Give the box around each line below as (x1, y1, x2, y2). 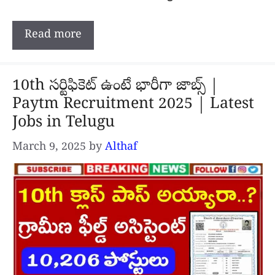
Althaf (105, 139, 137, 155)
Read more (25, 27, 82, 43)
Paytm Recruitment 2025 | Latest (12, 94, 254, 115)
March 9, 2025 (12, 139, 86, 155)
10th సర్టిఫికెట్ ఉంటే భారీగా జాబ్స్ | (12, 76, 219, 97)
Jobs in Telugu (12, 112, 115, 134)
